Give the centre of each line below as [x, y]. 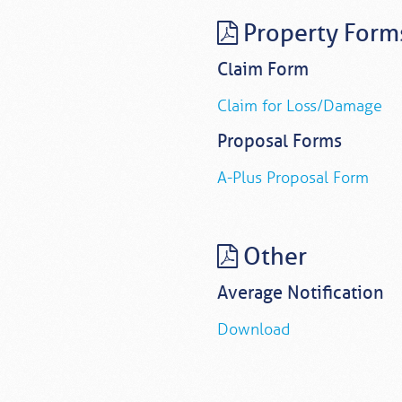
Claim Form [263, 70]
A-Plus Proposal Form [293, 178]
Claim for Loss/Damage [300, 106]
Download [254, 330]
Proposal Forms [280, 142]
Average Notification [301, 293]
